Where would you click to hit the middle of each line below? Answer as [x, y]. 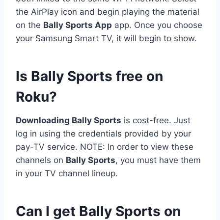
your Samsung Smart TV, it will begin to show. [106, 38]
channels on [41, 160]
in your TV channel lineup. [67, 173]
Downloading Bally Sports [69, 120]
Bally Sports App [78, 25]
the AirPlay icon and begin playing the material [108, 12]
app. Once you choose [157, 25]
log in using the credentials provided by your [103, 133]
